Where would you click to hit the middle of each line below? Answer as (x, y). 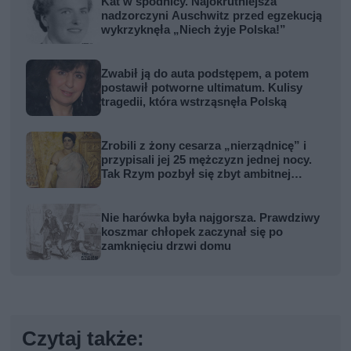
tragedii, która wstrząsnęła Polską (194, 101)
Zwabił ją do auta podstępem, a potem (205, 73)
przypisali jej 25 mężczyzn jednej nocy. (207, 159)
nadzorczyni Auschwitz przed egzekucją (212, 15)
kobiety (121, 188)
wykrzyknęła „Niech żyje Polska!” (194, 29)
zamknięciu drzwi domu (166, 246)
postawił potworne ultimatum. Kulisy (202, 87)
